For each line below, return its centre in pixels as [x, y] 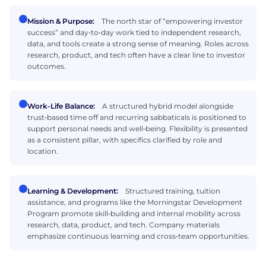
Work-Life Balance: [61, 106]
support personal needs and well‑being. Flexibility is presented [137, 128]
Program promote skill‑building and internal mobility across [134, 213]
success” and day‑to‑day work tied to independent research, [134, 32]
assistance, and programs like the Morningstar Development [135, 202]
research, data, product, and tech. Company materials [123, 224]
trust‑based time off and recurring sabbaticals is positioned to [137, 117]
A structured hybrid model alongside [168, 106]
